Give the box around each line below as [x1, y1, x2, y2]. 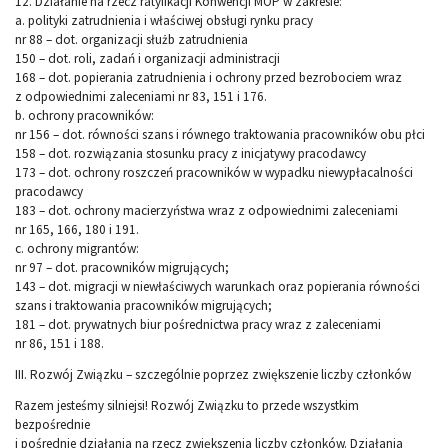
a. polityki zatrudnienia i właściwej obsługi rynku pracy [15, 12, 313, 30]
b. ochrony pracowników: [15, 107, 154, 125]
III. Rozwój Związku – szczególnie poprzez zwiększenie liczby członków [15, 366, 411, 384]
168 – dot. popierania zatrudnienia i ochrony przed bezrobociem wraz [15, 69, 402, 87]
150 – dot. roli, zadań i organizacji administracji [15, 50, 280, 68]
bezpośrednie [15, 416, 90, 434]
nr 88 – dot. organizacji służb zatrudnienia [15, 31, 248, 49]
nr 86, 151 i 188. [15, 335, 104, 353]
